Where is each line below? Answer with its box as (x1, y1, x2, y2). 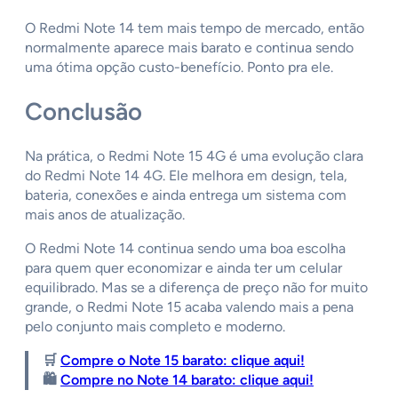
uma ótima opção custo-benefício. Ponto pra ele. (25, 59, 337, 76)
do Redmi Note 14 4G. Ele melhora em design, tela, (25, 166, 347, 184)
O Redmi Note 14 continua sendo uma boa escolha (25, 239, 346, 257)
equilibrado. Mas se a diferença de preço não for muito (25, 278, 368, 296)
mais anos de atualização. (25, 205, 185, 223)
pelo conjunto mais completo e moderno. (25, 317, 285, 335)
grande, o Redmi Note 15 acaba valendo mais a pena (25, 298, 354, 315)
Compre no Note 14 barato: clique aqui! (60, 370, 314, 388)
